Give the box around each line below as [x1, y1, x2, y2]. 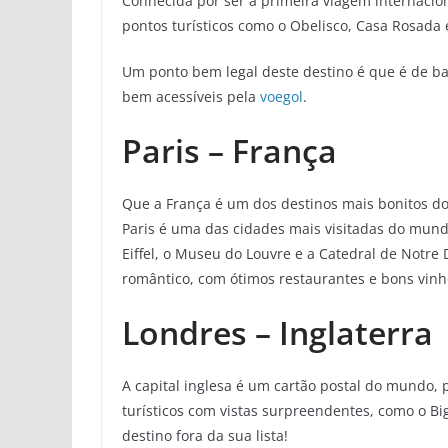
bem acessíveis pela [122, 87, 260, 107]
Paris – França [122, 129, 337, 173]
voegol [260, 87, 303, 107]
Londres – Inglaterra [122, 311, 433, 355]
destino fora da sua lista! [122, 426, 288, 446]
